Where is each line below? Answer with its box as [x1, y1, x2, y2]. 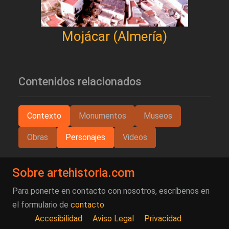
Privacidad [144, 214, 181, 224]
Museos [144, 111, 172, 121]
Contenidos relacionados [18, 75, 142, 88]
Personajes [65, 132, 105, 143]
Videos [123, 132, 147, 143]
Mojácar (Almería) [62, 29, 167, 44]
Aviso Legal [93, 214, 134, 224]
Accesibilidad [35, 214, 82, 224]
